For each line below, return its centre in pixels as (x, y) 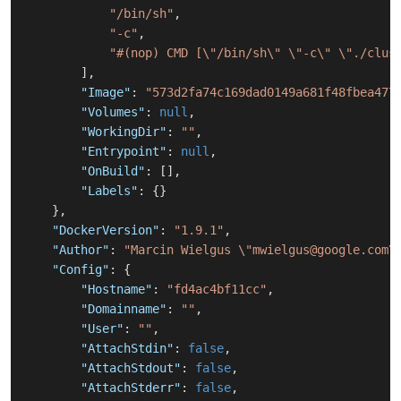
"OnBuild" (113, 171)
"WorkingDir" (124, 132)
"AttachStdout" (131, 368)
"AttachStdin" (127, 349)
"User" (102, 329)
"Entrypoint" (124, 152)
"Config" (81, 270)
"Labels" (109, 191)
